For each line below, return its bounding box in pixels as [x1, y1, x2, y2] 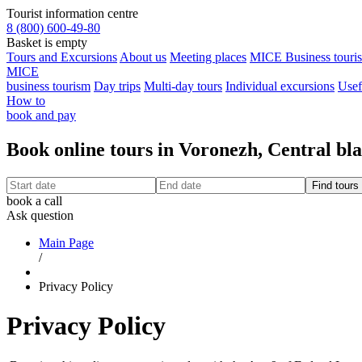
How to [6, 94, 45, 107]
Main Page [39, 235, 94, 250]
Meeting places [170, 50, 246, 64]
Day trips [94, 79, 141, 93]
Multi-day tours [144, 79, 222, 93]
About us [120, 50, 166, 64]
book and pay [6, 108, 76, 122]
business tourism [6, 79, 90, 93]
